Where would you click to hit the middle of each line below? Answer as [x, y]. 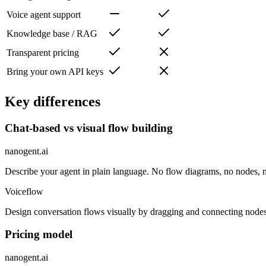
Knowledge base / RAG [52, 34]
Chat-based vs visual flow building [89, 128]
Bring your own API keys [55, 72]
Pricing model [39, 235]
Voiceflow [24, 191]
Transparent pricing [43, 53]
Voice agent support [44, 15]
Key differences [53, 102]
